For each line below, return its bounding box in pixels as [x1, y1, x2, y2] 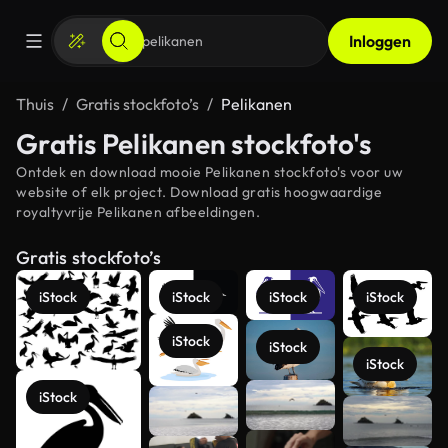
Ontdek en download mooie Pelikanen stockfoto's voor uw [16, 163, 403, 181]
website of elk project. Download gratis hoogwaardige [16, 183, 382, 201]
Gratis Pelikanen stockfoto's [16, 126, 371, 161]
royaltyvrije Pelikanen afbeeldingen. [16, 203, 260, 221]
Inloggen [349, 31, 411, 51]
